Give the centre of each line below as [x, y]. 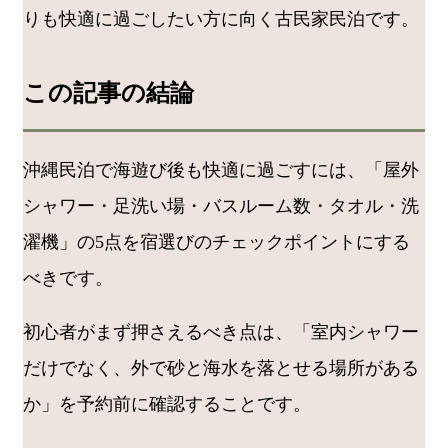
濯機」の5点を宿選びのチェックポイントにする [216, 241]
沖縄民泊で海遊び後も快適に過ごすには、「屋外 [221, 169]
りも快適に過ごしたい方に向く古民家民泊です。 [221, 19]
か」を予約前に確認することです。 [167, 403]
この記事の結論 [108, 92]
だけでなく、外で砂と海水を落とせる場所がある [221, 367]
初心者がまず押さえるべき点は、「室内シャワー [221, 331]
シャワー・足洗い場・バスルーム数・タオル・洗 [221, 205]
